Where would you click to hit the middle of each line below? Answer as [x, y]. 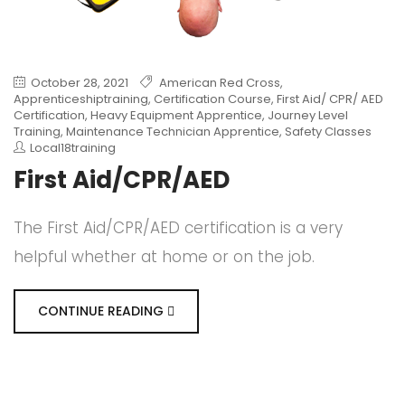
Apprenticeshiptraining [81, 99]
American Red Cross [220, 82]
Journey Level [308, 115]
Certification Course [212, 99]
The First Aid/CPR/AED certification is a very [178, 227]
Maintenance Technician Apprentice [173, 131]
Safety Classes [328, 131]
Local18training [73, 147]
